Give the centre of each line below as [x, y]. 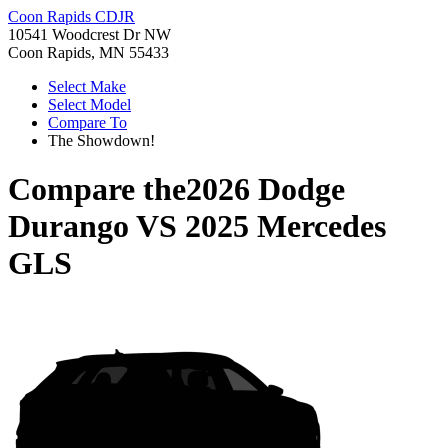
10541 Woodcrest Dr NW [89, 34]
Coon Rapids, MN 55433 [88, 52]
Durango [68, 226]
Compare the [97, 189]
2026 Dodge [265, 189]
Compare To [87, 122]
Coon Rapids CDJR [71, 16]
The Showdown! [101, 140]
